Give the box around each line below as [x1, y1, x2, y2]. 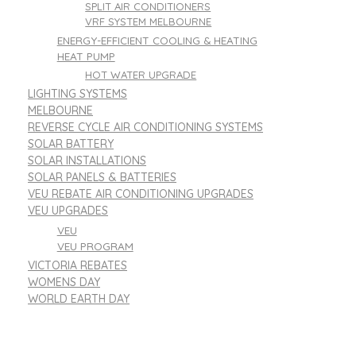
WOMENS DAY [28, 274, 100, 289]
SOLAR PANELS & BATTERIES [28, 169, 176, 184]
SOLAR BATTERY [28, 136, 114, 151]
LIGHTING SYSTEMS [28, 86, 127, 101]
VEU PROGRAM [56, 238, 133, 253]
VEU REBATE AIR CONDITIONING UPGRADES [28, 186, 253, 201]
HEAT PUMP [56, 48, 115, 63]
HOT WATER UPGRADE [85, 68, 197, 81]
